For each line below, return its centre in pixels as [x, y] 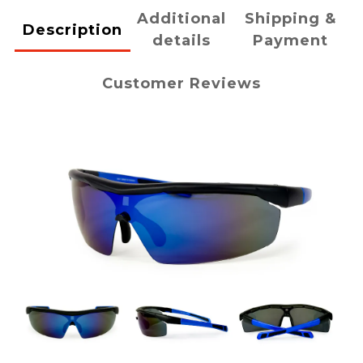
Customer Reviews [181, 84]
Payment [291, 41]
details [181, 41]
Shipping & [291, 19]
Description [72, 30]
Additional [181, 19]
